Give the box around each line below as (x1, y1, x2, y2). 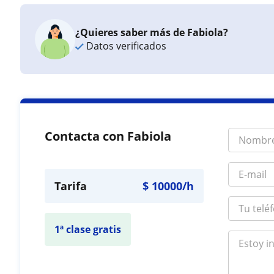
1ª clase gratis (54, 223, 122, 236)
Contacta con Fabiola (45, 128, 172, 144)
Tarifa (54, 179, 87, 193)
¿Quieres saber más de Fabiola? (75, 26, 229, 39)
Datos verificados (84, 39, 167, 53)
